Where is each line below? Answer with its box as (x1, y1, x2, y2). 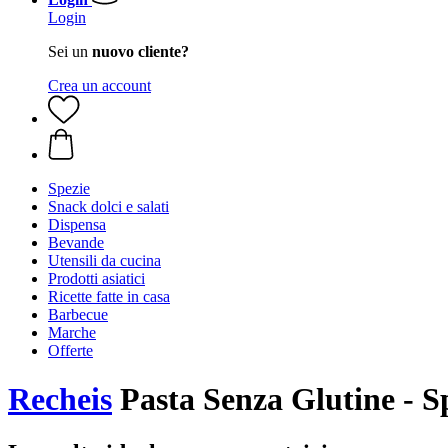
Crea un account (48, 77, 151, 94)
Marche (48, 324, 96, 341)
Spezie (48, 180, 90, 197)
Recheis (8, 381, 112, 418)
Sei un (48, 43, 92, 60)
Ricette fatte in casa (48, 288, 170, 305)
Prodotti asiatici (48, 270, 145, 287)
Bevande (48, 234, 104, 251)
